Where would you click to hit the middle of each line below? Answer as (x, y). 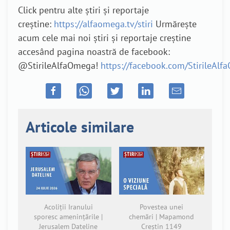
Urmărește (175, 24)
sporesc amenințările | (69, 217)
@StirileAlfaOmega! (59, 65)
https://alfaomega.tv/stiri (103, 24)
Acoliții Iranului (68, 207)
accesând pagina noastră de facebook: (94, 52)
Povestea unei (162, 207)
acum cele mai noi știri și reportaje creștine (104, 38)
